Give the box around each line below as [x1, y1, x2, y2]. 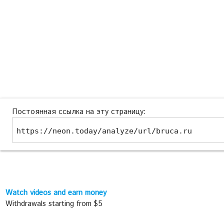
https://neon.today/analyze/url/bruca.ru [16, 126, 192, 135]
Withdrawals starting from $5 [5, 198, 103, 209]
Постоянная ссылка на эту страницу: [12, 106, 146, 117]
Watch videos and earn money [5, 187, 107, 198]
